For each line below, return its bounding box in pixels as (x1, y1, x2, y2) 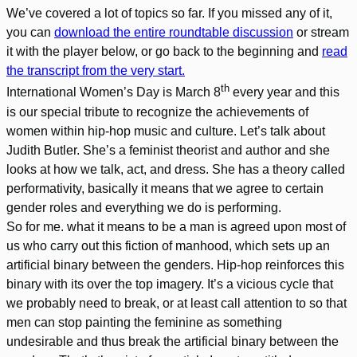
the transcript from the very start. (6, 64, 185, 78)
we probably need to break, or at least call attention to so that (6, 296, 347, 310)
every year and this (229, 85, 339, 100)
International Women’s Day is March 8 (6, 85, 221, 100)
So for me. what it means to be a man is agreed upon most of (6, 219, 346, 233)
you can (6, 25, 54, 40)
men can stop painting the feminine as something (6, 315, 282, 329)
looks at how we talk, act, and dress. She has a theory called (6, 162, 345, 176)
